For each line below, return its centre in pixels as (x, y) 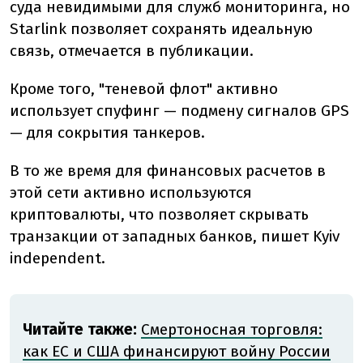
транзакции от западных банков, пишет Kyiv (175, 237)
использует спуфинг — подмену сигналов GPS (179, 111)
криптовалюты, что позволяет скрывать (159, 215)
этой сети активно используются (131, 193)
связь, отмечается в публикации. (132, 51)
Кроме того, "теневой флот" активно (144, 89)
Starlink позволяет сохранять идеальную (161, 29)
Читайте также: (80, 330)
